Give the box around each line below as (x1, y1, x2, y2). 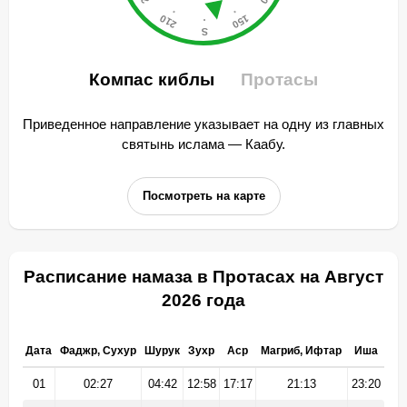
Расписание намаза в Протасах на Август (24, 267, 383, 286)
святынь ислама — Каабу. (122, 136, 285, 152)
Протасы (241, 70, 318, 89)
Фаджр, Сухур (59, 344, 136, 357)
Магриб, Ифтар (261, 344, 342, 357)
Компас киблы (89, 70, 219, 89)
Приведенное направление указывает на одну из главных (23, 116, 384, 132)
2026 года (162, 291, 245, 310)
